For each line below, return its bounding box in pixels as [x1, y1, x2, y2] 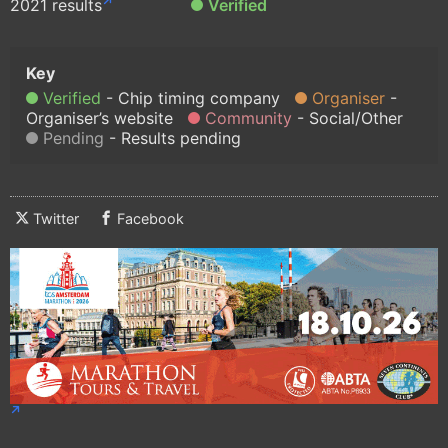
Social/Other [309, 107, 403, 128]
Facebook [117, 209, 184, 227]
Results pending [121, 127, 241, 148]
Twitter [33, 209, 79, 227]
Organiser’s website [26, 107, 173, 128]
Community [205, 107, 292, 128]
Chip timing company [118, 87, 280, 108]
